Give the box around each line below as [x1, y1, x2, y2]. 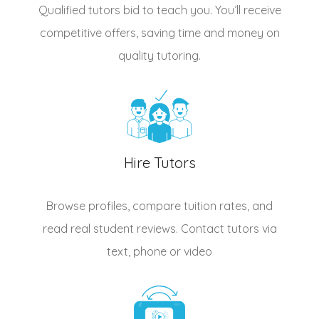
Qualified [38, 3, 88, 18]
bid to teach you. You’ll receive [120, 3, 281, 18]
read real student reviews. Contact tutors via [42, 221, 277, 236]
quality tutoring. [118, 48, 201, 63]
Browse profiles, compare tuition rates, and [46, 199, 273, 214]
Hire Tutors [123, 154, 196, 172]
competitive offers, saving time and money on [39, 26, 280, 41]
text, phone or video [107, 244, 212, 259]
